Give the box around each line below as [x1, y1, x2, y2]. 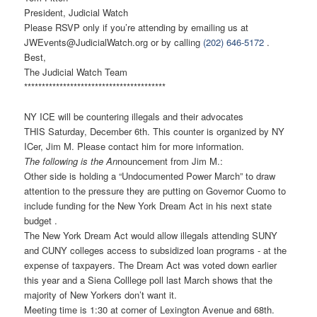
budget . [24, 214, 58, 228]
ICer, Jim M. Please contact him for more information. [24, 139, 245, 154]
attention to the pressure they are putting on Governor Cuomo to [24, 184, 287, 198]
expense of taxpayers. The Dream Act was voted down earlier [24, 258, 277, 272]
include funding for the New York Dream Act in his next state [24, 199, 272, 213]
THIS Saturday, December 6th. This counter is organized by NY [24, 125, 285, 139]
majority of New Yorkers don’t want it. [24, 288, 178, 302]
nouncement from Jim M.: [117, 154, 224, 168]
